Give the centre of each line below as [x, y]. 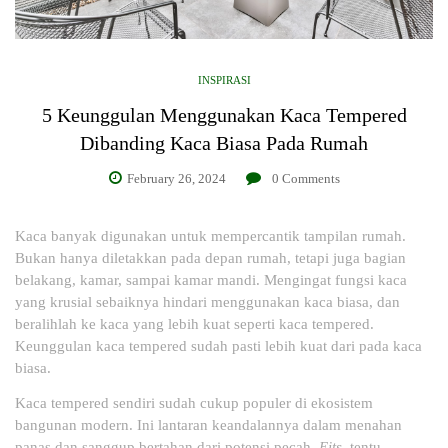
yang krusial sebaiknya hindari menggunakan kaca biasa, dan [207, 301]
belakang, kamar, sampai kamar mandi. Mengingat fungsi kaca [211, 279]
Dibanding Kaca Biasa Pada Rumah [224, 142]
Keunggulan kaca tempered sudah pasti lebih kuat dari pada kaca [218, 345]
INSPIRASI [224, 79]
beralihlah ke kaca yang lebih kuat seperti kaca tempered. [194, 323]
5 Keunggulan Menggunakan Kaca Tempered [224, 114]
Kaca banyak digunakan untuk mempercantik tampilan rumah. [210, 235]
